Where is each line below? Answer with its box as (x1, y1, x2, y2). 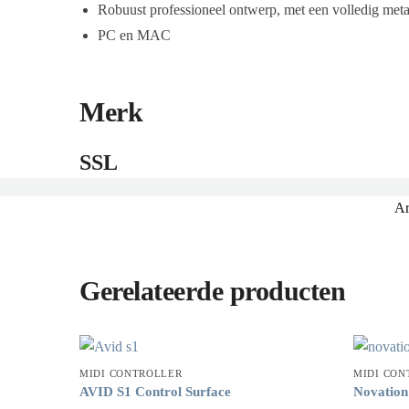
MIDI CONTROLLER (79, 367, 183, 379)
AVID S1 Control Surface (79, 383, 232, 399)
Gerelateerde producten (79, 275, 346, 306)
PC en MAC (98, 26, 172, 43)
